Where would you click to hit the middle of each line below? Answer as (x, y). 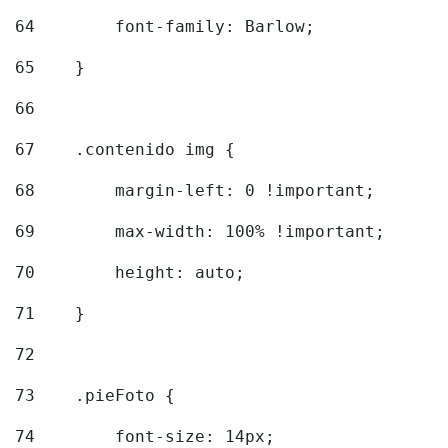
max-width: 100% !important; (215, 232)
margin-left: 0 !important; (210, 191)
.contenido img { (140, 150)
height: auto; (145, 273)
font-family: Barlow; (180, 27)
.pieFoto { (110, 396)
